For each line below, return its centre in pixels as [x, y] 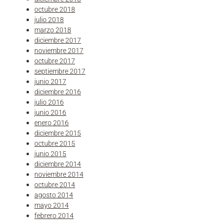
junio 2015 [50, 153]
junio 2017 [50, 81]
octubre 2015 [55, 143]
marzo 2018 [53, 30]
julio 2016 [49, 102]
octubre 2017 [55, 61]
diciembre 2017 [58, 40]
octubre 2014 [55, 184]
